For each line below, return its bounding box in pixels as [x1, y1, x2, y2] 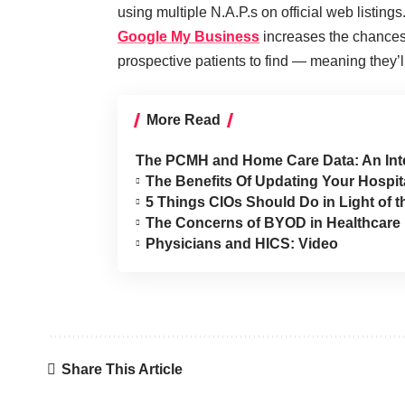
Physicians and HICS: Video [146, 235, 339, 251]
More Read [146, 111, 221, 127]
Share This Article [61, 362, 183, 378]
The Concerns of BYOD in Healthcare [146, 214, 401, 231]
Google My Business [118, 28, 259, 44]
